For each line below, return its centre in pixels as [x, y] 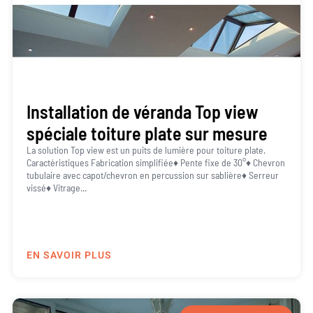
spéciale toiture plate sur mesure [147, 133]
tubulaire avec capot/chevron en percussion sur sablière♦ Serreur [152, 175]
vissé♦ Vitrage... [56, 188]
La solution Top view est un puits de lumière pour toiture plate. [146, 150]
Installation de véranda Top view [142, 112]
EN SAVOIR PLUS [69, 255]
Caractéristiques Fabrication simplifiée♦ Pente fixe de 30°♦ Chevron [155, 163]
